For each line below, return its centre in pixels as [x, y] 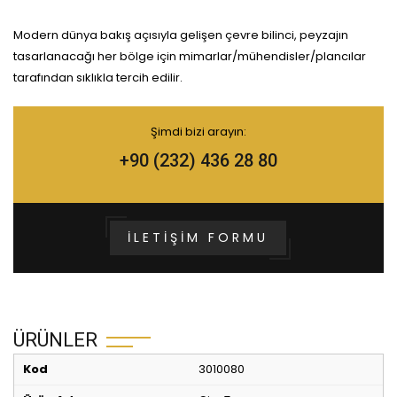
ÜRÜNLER [55, 340]
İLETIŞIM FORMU [198, 237]
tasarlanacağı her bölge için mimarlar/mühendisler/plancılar [190, 56]
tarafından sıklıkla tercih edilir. [98, 78]
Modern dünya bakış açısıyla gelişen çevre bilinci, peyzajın [181, 35]
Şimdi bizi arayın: [198, 132]
